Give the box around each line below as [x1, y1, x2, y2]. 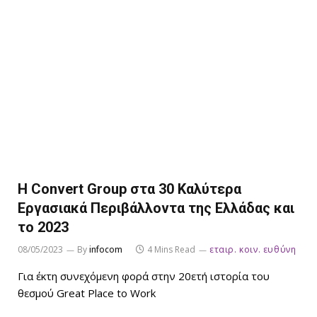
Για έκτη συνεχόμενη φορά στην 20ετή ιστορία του [18, 269, 270, 284]
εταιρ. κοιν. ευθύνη [209, 243, 296, 256]
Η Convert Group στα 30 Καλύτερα [18, 180, 241, 198]
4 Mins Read [147, 243, 195, 256]
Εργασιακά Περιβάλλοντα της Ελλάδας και [18, 200, 294, 217]
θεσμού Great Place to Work [18, 286, 156, 301]
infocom [89, 243, 122, 256]
